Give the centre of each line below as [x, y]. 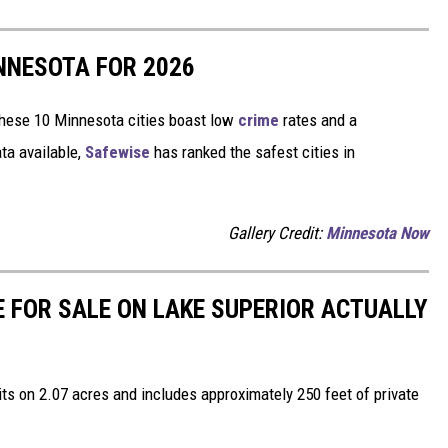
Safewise [119, 152]
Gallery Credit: [277, 233]
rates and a [318, 120]
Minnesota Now [377, 233]
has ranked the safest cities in [254, 152]
